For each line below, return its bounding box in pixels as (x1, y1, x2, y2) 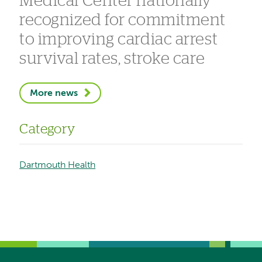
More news (30, 88, 78, 98)
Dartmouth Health (19, 160, 96, 170)
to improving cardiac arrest (19, 31, 218, 48)
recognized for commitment (19, 12, 226, 29)
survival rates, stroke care (19, 50, 205, 67)
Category (19, 122, 75, 136)
